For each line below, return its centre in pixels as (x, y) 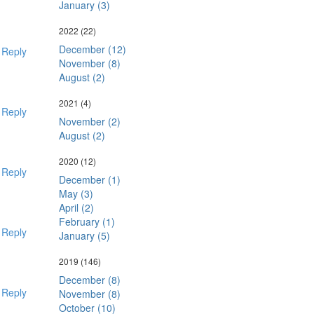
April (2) (76, 207)
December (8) (89, 280)
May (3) (76, 193)
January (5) (84, 235)
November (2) (89, 121)
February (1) (87, 221)
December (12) (92, 49)
